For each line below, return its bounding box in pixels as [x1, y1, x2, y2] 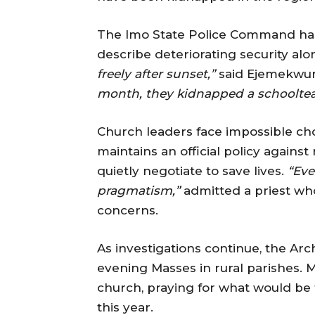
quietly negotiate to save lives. [97, 163, 288, 178]
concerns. [97, 202, 158, 217]
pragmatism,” [97, 183, 180, 198]
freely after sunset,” [97, 66, 215, 81]
